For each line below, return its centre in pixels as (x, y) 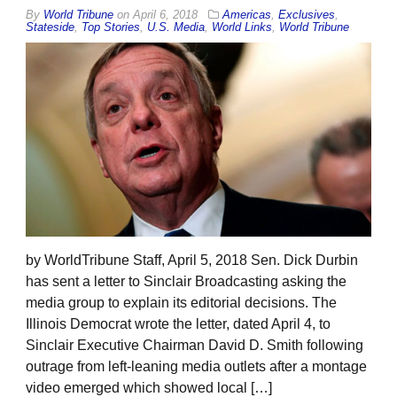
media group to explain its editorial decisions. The (181, 303)
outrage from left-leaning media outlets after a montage (196, 367)
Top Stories (111, 27)
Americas (247, 14)
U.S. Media (176, 27)
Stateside (50, 27)
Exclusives (307, 14)
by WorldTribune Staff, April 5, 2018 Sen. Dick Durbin (192, 261)
